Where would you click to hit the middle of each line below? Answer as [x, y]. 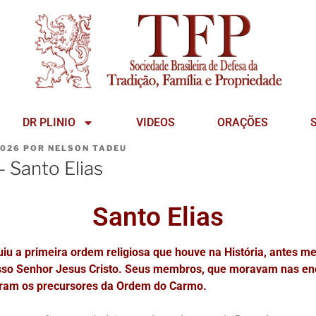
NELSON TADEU [87, 148]
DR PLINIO [49, 122]
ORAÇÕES [243, 122]
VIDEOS [156, 122]
